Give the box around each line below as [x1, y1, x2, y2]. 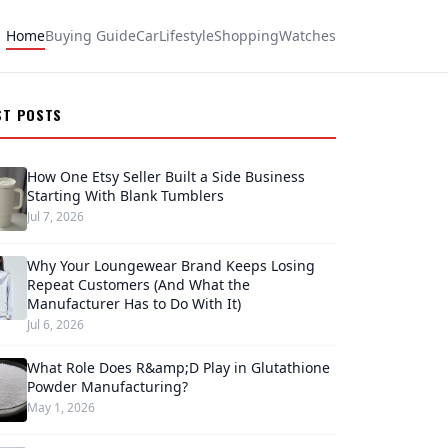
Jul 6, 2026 [26, 316, 84, 333]
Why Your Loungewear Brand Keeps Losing [26, 256, 315, 275]
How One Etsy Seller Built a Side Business [26, 167, 305, 186]
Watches [279, 26, 336, 45]
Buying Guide [45, 26, 136, 45]
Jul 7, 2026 [26, 208, 84, 225]
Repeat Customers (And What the [26, 275, 250, 294]
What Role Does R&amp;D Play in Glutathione [26, 358, 330, 377]
